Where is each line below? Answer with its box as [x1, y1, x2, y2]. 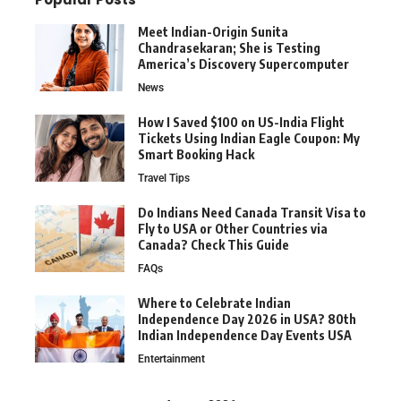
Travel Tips [138, 172, 190, 185]
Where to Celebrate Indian [138, 295, 291, 311]
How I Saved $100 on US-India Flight [138, 115, 345, 131]
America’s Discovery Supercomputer [138, 56, 349, 73]
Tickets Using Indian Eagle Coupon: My [138, 131, 360, 147]
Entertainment [138, 353, 205, 366]
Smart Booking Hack [138, 147, 254, 163]
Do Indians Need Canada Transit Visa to [138, 205, 366, 221]
